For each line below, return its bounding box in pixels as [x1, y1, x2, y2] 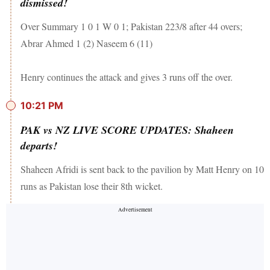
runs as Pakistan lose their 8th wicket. [20, 180, 163, 193]
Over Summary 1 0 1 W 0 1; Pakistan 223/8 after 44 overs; [20, 20, 242, 33]
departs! [20, 138, 57, 154]
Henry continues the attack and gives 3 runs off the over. [20, 71, 233, 84]
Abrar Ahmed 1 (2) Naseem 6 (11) [20, 37, 152, 50]
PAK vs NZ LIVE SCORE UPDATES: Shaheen [20, 122, 234, 138]
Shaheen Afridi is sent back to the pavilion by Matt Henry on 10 [20, 163, 264, 176]
